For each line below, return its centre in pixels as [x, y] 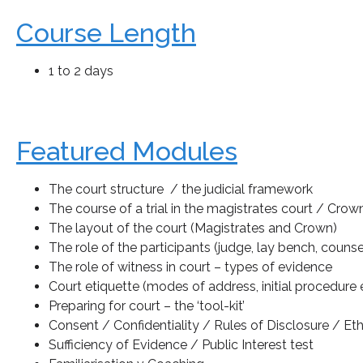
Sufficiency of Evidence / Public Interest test [181, 345]
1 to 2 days [81, 70]
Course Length [106, 32]
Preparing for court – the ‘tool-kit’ [147, 306]
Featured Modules [127, 152]
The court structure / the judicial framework [181, 190]
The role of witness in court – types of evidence [190, 267]
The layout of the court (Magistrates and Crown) [193, 228]
